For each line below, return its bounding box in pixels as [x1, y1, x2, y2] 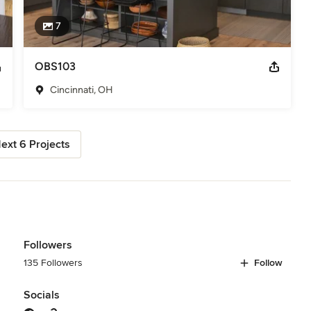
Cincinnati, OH [49, 83, 113, 96]
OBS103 [34, 59, 76, 73]
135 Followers [23, 256, 83, 269]
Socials [23, 287, 60, 302]
